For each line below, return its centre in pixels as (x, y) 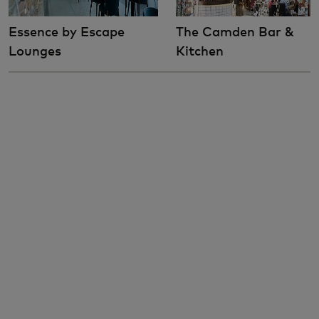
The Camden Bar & (235, 31)
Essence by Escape (67, 31)
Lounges (35, 51)
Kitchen (200, 51)
